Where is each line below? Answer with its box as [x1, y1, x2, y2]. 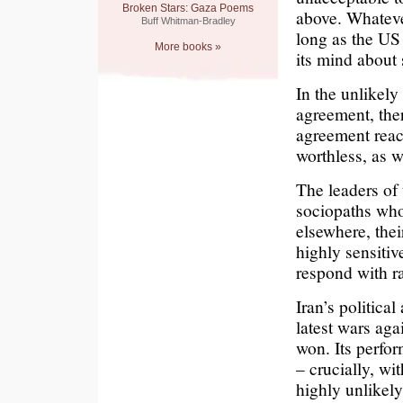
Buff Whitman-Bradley [140, 15, 236, 26]
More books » [155, 40, 221, 53]
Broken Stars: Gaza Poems [122, 2, 254, 14]
